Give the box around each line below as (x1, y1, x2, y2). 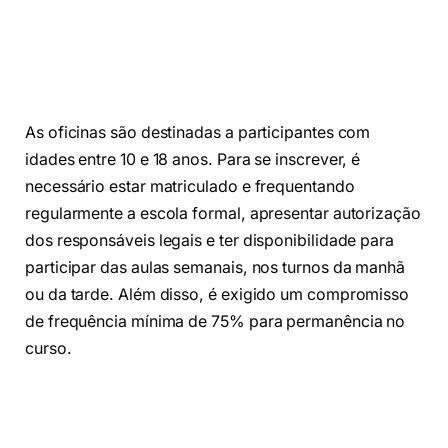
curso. (25, 339, 72, 359)
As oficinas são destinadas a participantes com (25, 123, 371, 143)
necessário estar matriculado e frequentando (25, 177, 355, 197)
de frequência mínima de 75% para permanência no (25, 312, 406, 332)
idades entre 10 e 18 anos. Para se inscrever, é (25, 150, 361, 170)
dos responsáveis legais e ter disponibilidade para (25, 231, 395, 251)
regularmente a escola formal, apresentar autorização (25, 204, 421, 224)
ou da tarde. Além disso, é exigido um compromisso (25, 285, 410, 305)
